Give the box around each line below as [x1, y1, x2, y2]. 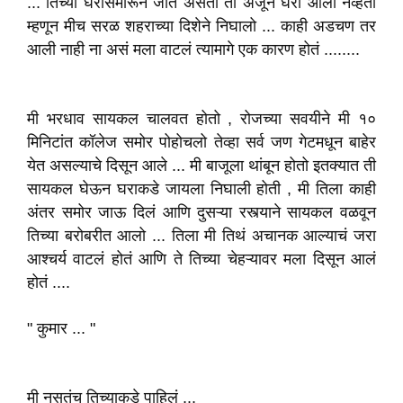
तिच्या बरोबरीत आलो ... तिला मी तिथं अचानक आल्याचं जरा [27, 227, 376, 245]
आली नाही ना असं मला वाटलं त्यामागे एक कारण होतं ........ [27, 40, 360, 58]
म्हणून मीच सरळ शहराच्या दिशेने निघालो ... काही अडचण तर [27, 17, 376, 35]
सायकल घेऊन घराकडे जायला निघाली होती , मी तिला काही [27, 180, 376, 198]
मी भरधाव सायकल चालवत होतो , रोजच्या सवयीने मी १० [27, 110, 376, 128]
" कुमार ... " [27, 319, 95, 337]
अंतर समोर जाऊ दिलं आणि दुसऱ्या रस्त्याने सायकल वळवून [27, 203, 376, 221]
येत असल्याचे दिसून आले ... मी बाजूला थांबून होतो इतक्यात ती [27, 157, 376, 175]
